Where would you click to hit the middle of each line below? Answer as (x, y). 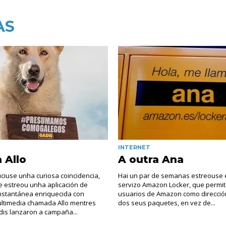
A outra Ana (151, 159)
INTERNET (134, 147)
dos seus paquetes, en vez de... (166, 203)
